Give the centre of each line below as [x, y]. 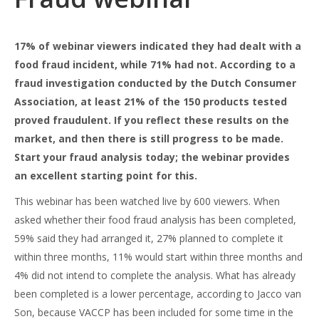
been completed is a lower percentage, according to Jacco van [158, 294]
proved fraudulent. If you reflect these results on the [152, 120]
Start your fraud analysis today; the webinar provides [152, 157]
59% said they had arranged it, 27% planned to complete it [149, 238]
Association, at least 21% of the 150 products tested [151, 101]
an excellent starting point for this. [106, 176]
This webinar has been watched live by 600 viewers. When [147, 201]
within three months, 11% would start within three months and [158, 257]
